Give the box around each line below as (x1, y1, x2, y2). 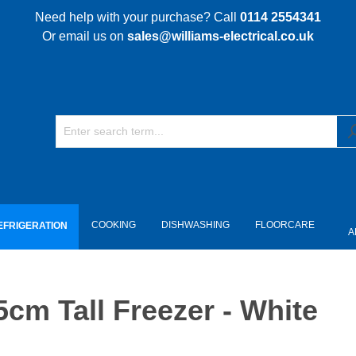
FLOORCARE (255, 219, 315, 230)
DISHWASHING (161, 219, 230, 230)
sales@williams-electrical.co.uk (127, 29, 314, 43)
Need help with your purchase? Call (35, 10, 240, 24)
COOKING (91, 219, 136, 230)
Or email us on (42, 29, 127, 43)
